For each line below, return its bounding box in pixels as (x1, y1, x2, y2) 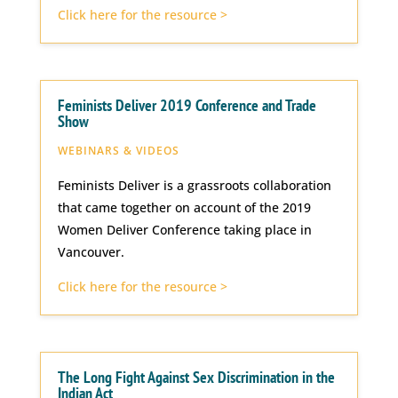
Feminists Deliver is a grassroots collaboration (57, 176, 331, 194)
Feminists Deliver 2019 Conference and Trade (57, 94, 316, 115)
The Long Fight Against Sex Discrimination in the (57, 367, 335, 388)
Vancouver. (57, 243, 124, 260)
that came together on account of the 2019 (57, 198, 311, 216)
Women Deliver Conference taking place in (57, 220, 312, 238)
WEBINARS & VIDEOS (57, 142, 179, 158)
